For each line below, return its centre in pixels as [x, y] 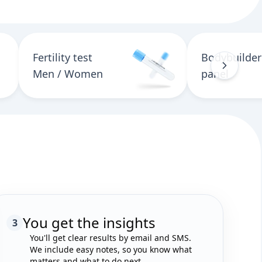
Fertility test [63, 57]
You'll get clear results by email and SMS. [111, 238]
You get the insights [89, 223]
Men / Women [68, 74]
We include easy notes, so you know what [111, 249]
